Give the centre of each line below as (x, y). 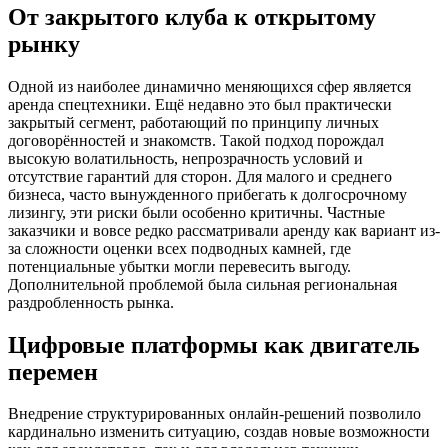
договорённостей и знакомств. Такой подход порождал (196, 140)
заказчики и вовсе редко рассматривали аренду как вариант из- (224, 230)
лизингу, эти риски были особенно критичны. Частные (196, 212)
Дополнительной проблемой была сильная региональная (202, 284)
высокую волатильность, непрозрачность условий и (185, 158)
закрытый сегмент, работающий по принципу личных (193, 122)
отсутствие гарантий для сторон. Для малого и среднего (200, 176)
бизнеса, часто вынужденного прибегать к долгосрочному (207, 194)
